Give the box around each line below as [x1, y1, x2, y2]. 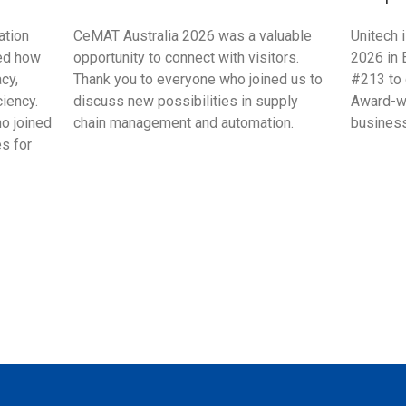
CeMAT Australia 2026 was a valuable [72, 26, 312, 44]
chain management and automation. [72, 113, 294, 131]
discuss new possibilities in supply [72, 92, 298, 110]
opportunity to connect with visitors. [72, 48, 299, 66]
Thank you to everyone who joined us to [72, 70, 323, 88]
